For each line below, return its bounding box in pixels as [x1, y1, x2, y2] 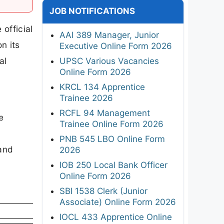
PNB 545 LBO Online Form [59, 133, 165, 144]
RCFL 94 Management [59, 107, 150, 118]
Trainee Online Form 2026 [59, 118, 163, 129]
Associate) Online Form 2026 [59, 196, 176, 207]
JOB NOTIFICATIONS [49, 5, 135, 16]
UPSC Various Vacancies [59, 55, 159, 66]
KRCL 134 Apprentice [59, 81, 145, 92]
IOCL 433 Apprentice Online [59, 211, 172, 222]
